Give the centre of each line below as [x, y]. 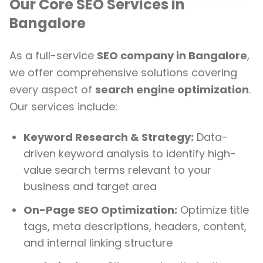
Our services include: [63, 107]
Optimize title [213, 210]
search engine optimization [172, 90]
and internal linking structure [98, 243]
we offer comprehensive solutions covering [123, 73]
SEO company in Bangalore [172, 55]
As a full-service [53, 55]
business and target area [90, 186]
